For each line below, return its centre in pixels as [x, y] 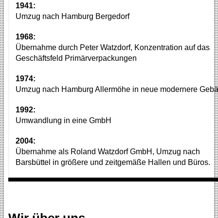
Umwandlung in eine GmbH [63, 121]
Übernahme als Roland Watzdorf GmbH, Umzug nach [108, 152]
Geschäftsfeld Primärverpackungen [76, 58]
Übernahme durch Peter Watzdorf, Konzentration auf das [112, 48]
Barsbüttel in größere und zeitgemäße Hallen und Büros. [113, 163]
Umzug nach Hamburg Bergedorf [72, 17]
